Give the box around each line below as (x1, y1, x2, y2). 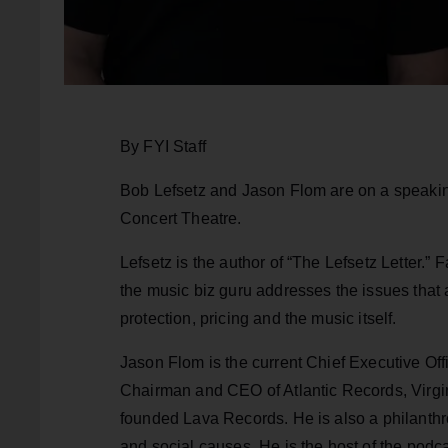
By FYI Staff (120, 138, 206, 156)
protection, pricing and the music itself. (120, 310, 397, 328)
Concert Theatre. (120, 210, 242, 228)
